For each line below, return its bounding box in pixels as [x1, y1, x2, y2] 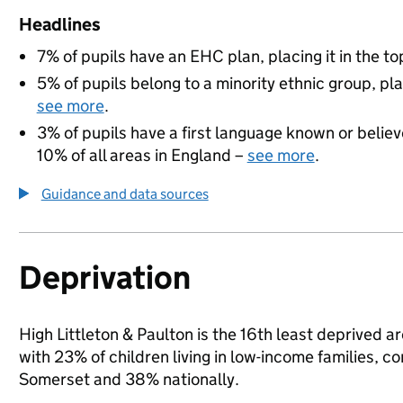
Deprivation [18, 257, 191, 298]
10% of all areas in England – [36, 145, 247, 166]
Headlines [18, 13, 101, 35]
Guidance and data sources [40, 185, 209, 202]
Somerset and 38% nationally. [18, 369, 239, 390]
